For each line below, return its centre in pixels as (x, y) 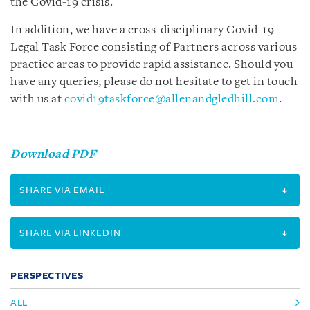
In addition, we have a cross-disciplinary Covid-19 (142, 30)
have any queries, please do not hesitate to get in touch (154, 82)
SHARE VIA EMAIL (62, 190)
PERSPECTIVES (47, 275)
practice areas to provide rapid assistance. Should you (152, 64)
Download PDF (53, 154)
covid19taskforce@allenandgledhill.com (171, 99)
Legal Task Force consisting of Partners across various (154, 47)
